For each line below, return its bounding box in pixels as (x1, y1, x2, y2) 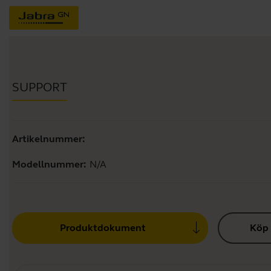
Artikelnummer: (12, 133, 85, 145)
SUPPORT (12, 80, 67, 95)
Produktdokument (59, 222, 146, 233)
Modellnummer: (12, 158, 89, 170)
